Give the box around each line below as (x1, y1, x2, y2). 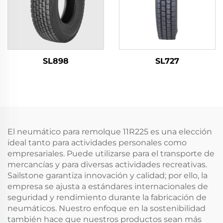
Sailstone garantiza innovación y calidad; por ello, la (7, 171, 208, 180)
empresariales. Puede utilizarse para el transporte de (7, 149, 215, 158)
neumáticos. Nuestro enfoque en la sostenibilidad (7, 204, 206, 213)
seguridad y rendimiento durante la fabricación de (7, 193, 207, 202)
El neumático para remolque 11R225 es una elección (7, 127, 212, 136)
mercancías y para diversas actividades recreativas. (7, 160, 207, 169)
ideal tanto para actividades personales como (7, 138, 187, 147)
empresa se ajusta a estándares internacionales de (7, 182, 208, 191)
